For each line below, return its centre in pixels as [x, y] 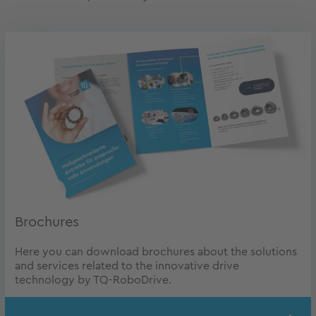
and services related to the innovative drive [127, 266]
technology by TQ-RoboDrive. [93, 280]
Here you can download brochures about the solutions [156, 252]
